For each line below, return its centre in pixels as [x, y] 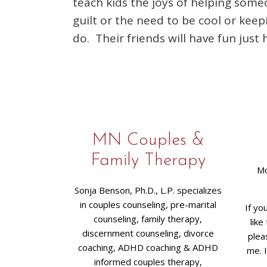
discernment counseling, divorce [148, 233]
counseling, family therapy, [148, 219]
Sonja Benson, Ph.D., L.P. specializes [148, 190]
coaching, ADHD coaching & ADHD [148, 247]
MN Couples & [148, 140]
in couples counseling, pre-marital [148, 204]
